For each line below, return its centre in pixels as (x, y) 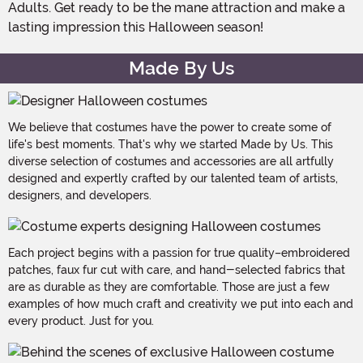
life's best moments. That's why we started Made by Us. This (171, 144)
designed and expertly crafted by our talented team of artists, (173, 178)
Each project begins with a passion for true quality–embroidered (179, 252)
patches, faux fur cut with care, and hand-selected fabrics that (177, 269)
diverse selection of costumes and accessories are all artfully (171, 161)
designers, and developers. (80, 195)
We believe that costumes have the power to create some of (170, 127)
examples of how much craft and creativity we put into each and (181, 303)
